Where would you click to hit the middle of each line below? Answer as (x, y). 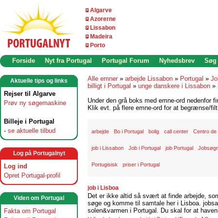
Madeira (101, 36)
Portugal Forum (126, 61)
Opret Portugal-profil (32, 175)
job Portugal (179, 148)
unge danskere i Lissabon (174, 86)
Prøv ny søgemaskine (35, 103)
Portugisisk (105, 164)
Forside (24, 61)
